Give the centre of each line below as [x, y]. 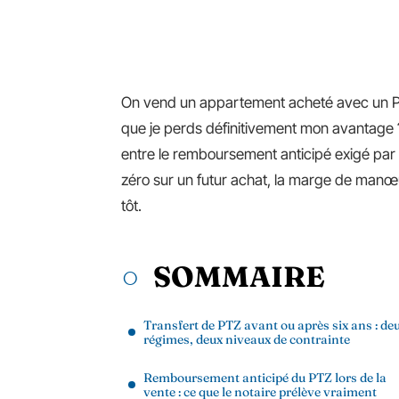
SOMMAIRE [239, 277]
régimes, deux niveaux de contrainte [247, 339]
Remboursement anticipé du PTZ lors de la [265, 378]
